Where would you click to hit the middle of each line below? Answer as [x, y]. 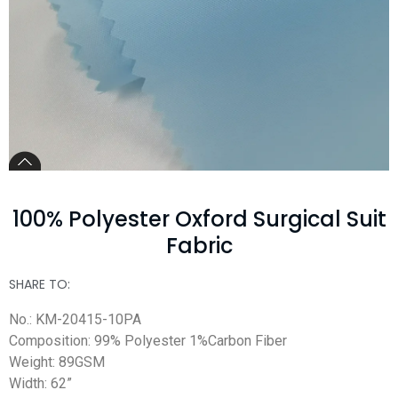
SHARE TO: [40, 284]
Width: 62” [40, 383]
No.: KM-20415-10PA [75, 319]
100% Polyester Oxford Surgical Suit [199, 219]
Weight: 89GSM [57, 362]
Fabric [199, 245]
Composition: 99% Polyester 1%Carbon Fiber [148, 340]
